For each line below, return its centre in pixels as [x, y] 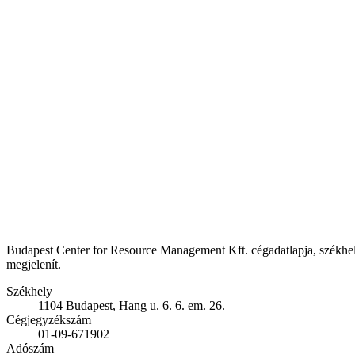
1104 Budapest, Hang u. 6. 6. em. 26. [132, 306]
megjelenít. [34, 265]
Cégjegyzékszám [49, 320]
